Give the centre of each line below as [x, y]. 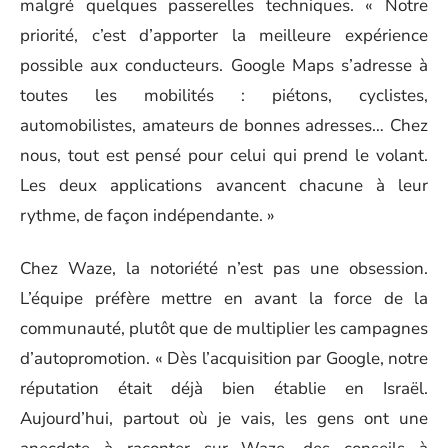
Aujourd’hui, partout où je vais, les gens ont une [224, 418]
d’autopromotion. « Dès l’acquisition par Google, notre [224, 358]
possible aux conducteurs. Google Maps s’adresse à [224, 66]
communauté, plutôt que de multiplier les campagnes [224, 328]
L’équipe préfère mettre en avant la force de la [224, 298]
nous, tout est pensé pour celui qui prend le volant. [224, 156]
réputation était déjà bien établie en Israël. [224, 388]
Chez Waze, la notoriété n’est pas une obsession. [224, 268]
